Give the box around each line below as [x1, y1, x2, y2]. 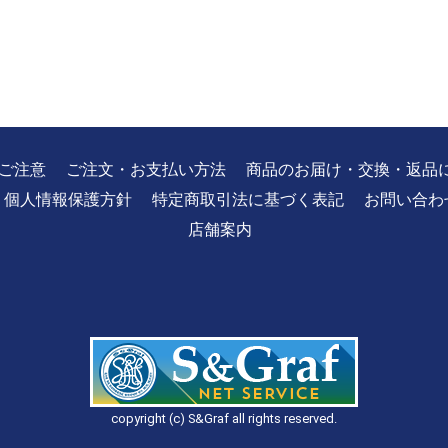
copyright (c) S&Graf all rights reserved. [111, 411, 337, 426]
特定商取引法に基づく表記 [152, 190, 344, 209]
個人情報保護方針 [4, 190, 132, 209]
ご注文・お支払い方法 [66, 160, 226, 179]
